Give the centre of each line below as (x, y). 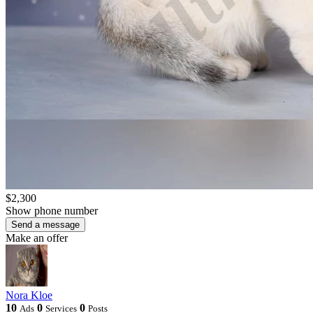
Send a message (45, 224)
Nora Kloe (29, 295)
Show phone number (52, 210)
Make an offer (37, 238)
